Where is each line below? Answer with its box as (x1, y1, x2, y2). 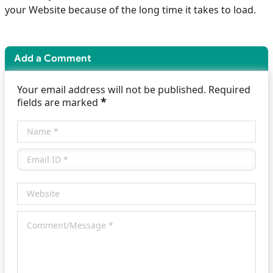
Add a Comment (14, 52, 91, 65)
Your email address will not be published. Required (17, 83, 250, 97)
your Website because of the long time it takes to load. (5, 2, 256, 16)
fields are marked (17, 96, 101, 110)
